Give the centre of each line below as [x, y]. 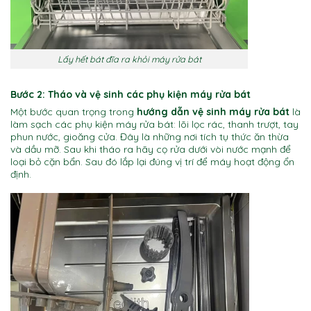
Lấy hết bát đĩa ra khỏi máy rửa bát [129, 59]
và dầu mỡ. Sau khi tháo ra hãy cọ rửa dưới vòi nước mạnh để [151, 149]
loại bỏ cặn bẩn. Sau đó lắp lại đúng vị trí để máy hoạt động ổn [152, 161]
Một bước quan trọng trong [74, 111]
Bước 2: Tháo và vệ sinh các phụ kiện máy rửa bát [131, 94]
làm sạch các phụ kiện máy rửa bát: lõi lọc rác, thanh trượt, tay [154, 124]
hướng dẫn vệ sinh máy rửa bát [213, 111]
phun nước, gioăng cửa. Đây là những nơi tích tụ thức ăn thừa [150, 136]
